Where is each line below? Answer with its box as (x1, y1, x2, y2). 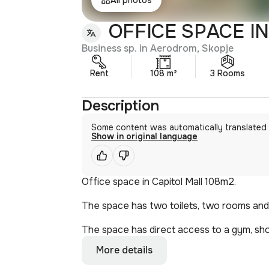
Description (82, 96, 159, 115)
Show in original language (91, 130, 198, 142)
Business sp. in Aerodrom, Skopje (82, 41, 234, 55)
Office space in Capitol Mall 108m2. (82, 175, 236, 188)
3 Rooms (210, 67, 245, 79)
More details (96, 243, 153, 256)
